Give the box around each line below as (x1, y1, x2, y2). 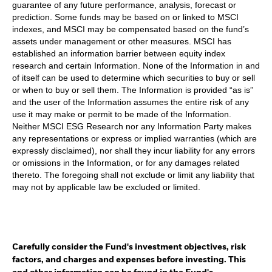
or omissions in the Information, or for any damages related (12, 157, 240, 168)
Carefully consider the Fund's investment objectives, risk (12, 242, 246, 251)
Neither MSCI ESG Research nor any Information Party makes (12, 121, 251, 131)
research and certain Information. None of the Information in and (12, 60, 260, 70)
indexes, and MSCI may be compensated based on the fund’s (12, 24, 249, 34)
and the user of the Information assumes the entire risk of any (12, 97, 249, 107)
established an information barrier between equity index (12, 48, 225, 58)
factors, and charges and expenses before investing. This (12, 255, 246, 264)
